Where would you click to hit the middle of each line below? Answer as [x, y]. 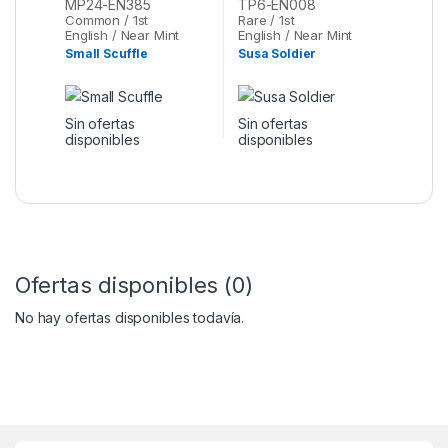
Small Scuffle [107, 54]
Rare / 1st [266, 20]
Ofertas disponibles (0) [134, 284]
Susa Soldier [277, 54]
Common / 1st [107, 20]
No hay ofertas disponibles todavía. [130, 317]
